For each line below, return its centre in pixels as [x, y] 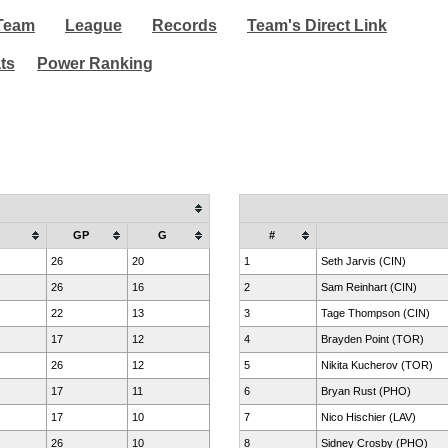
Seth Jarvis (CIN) [363, 261]
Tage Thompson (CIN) [375, 313]
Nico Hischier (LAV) [368, 417]
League [93, 25]
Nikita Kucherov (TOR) [377, 365]
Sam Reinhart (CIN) [369, 287]
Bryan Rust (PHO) [366, 391]
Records [184, 25]
